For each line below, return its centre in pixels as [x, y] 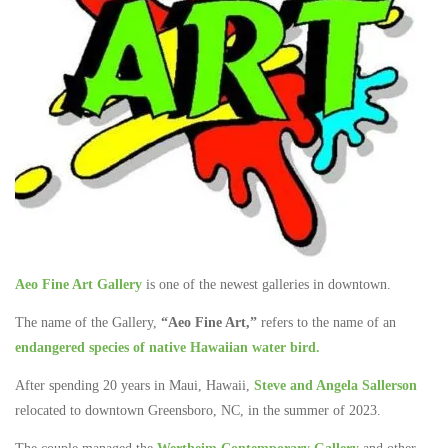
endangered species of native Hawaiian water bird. [167, 348]
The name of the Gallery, [88, 323]
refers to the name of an [326, 323]
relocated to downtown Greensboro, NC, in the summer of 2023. [198, 411]
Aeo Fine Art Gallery [78, 284]
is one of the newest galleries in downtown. [266, 284]
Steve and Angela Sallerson [335, 386]
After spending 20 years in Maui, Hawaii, [134, 386]
